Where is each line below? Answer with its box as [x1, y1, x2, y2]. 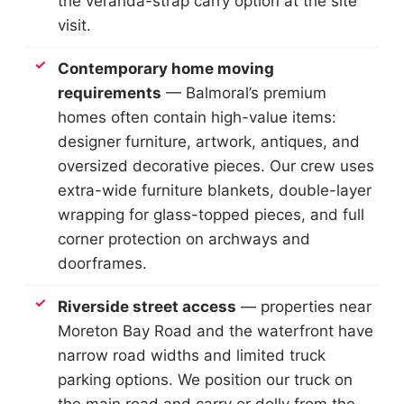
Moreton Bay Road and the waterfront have [58, 321, 373, 340]
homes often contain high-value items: [58, 107, 336, 126]
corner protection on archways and [58, 229, 310, 248]
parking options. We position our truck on [58, 370, 353, 389]
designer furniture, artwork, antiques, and [58, 132, 360, 151]
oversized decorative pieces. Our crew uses [58, 156, 374, 175]
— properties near [236, 297, 372, 316]
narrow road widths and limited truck [58, 345, 326, 364]
